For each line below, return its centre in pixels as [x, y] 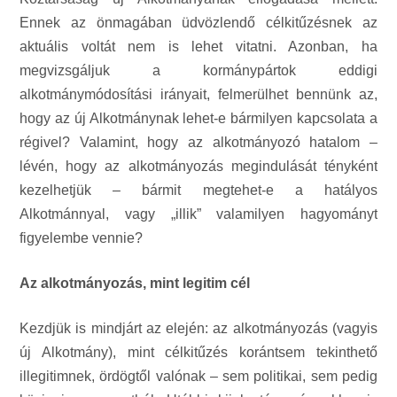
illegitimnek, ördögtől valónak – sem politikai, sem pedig [198, 376]
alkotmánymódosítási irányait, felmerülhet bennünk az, [198, 94]
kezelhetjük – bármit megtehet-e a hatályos [198, 190]
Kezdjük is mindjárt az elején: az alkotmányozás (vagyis [198, 328]
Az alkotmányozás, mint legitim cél [135, 283]
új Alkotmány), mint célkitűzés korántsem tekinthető [198, 352]
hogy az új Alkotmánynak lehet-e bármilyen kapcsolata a [198, 118]
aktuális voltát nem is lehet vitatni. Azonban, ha [198, 47]
